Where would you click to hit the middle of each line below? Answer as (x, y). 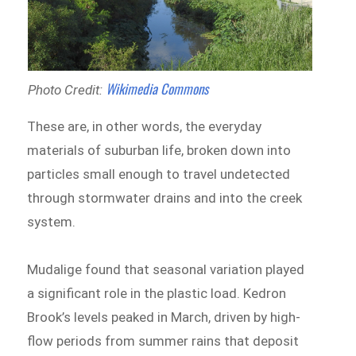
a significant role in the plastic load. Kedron (157, 293)
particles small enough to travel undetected (159, 174)
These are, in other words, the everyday (145, 127)
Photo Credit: (66, 90)
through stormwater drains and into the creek (165, 198)
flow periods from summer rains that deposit (163, 341)
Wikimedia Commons (157, 89)
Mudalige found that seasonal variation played (166, 269)
